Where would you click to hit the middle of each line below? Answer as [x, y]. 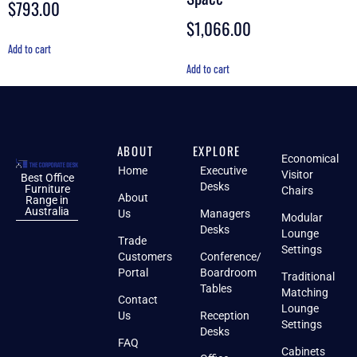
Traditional [308, 276]
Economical [310, 158]
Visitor [298, 174]
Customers [145, 256]
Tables [216, 288]
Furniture [47, 188]
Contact [138, 299]
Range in [47, 200]
